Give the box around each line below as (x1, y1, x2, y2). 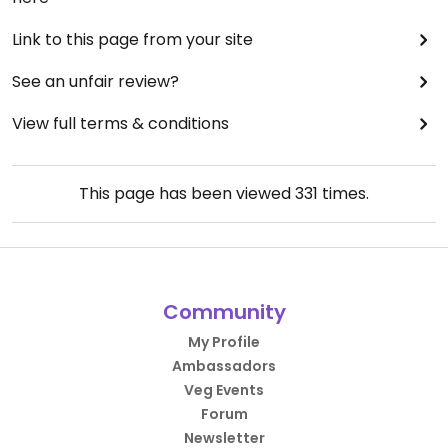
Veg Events (184, 380, 264, 401)
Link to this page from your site (12, 28, 253, 52)
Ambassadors (172, 356, 276, 377)
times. (318, 182, 369, 206)
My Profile (188, 332, 260, 353)
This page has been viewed (79, 182, 295, 206)
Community (162, 298, 286, 327)
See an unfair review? (12, 70, 179, 94)
